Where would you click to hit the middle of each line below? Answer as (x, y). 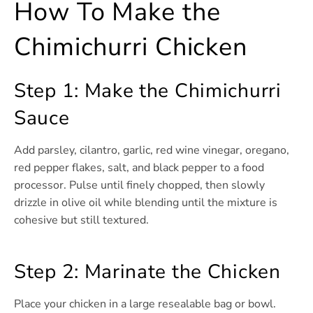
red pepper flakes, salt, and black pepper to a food (139, 168)
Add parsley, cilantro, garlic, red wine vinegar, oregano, (152, 151)
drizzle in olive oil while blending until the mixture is (146, 203)
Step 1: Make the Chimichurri (148, 91)
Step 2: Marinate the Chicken (147, 272)
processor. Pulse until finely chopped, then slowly (139, 185)
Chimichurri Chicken (131, 48)
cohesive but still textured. (81, 220)
